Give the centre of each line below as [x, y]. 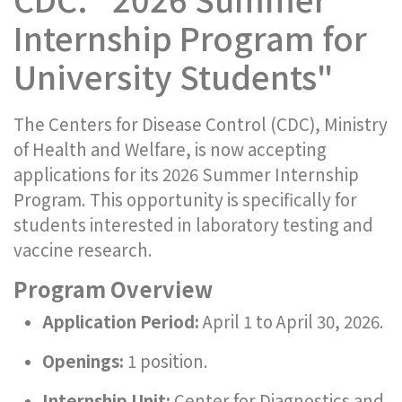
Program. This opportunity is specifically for [185, 199]
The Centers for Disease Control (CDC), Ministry [201, 123]
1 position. [166, 360]
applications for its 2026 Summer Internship [186, 174]
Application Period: [121, 321]
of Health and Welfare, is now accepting [170, 149]
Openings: [83, 360]
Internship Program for [190, 37]
